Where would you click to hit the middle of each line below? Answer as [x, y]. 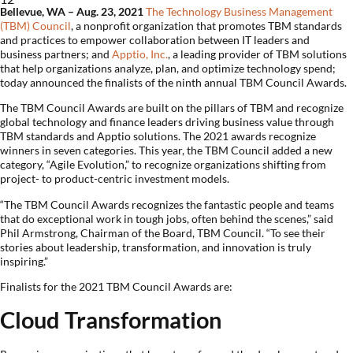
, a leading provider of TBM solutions [257, 54]
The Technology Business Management [239, 11]
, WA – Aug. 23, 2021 [94, 11]
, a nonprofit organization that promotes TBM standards [206, 26]
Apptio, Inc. [140, 54]
